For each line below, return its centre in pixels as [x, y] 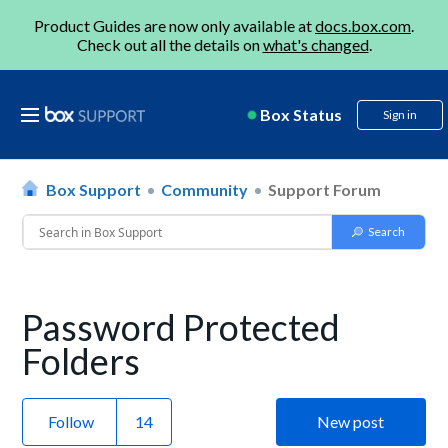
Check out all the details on [169, 44]
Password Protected [181, 327]
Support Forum [325, 189]
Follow [71, 421]
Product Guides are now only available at [174, 25]
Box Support [94, 189]
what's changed [315, 44]
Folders [81, 361]
